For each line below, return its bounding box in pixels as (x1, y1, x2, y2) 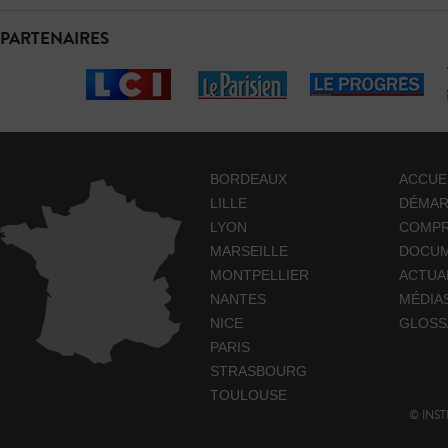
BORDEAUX (210, 171, 287, 188)
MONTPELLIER (210, 267, 309, 284)
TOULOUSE (210, 387, 287, 404)
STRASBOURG (210, 363, 307, 380)
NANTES (210, 291, 266, 308)
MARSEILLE (210, 243, 288, 260)
